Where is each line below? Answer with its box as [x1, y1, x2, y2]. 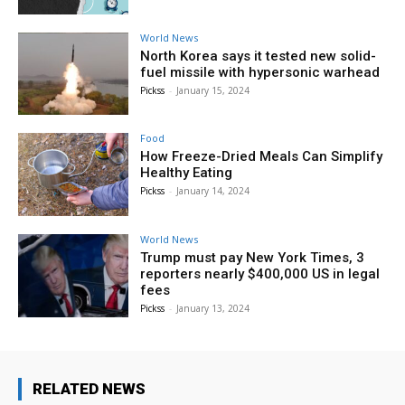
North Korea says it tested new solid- [140, 47, 377, 64]
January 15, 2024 [176, 83, 250, 97]
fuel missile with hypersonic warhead [140, 63, 381, 80]
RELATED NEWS [33, 379, 146, 398]
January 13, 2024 [176, 302, 250, 316]
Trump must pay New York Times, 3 [140, 250, 365, 267]
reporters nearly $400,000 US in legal [140, 266, 381, 283]
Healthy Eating [140, 165, 237, 182]
